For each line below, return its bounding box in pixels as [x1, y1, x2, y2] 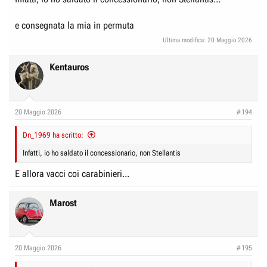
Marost [49, 197, 77, 209]
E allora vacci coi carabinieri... [15, 167, 129, 179]
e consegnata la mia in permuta [15, 20, 134, 31]
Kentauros [49, 61, 89, 73]
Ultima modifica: [163, 36, 207, 44]
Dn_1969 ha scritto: [23, 130, 83, 139]
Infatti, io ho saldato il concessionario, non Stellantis [23, 148, 181, 157]
